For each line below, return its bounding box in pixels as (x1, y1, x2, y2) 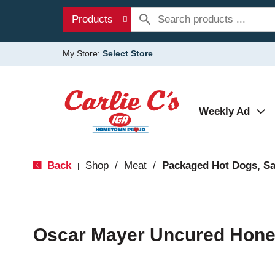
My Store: (63, 48, 103, 58)
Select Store (103, 48, 153, 58)
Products (72, 14, 113, 25)
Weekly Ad (199, 106, 250, 117)
